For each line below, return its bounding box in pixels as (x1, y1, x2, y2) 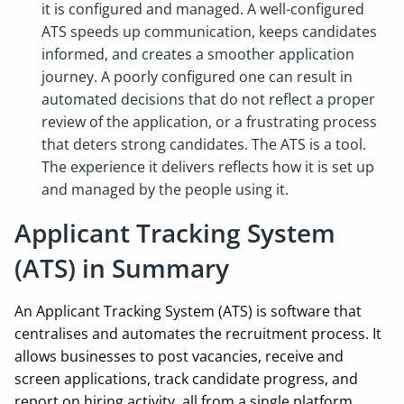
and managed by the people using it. (41, 179, 292, 199)
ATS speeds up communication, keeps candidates (41, 22, 377, 41)
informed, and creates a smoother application (41, 44, 354, 64)
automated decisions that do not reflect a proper (41, 89, 375, 109)
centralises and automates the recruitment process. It (14, 324, 381, 344)
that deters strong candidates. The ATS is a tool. (41, 134, 366, 154)
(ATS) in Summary (14, 251, 235, 285)
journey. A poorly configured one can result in (41, 67, 353, 87)
